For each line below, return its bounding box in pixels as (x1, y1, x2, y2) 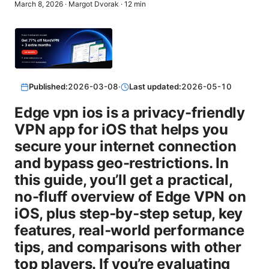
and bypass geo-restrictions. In (14, 154, 229, 172)
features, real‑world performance (14, 222, 244, 240)
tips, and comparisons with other (14, 238, 241, 256)
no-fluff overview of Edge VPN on (14, 188, 246, 206)
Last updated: (129, 82, 182, 92)
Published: (29, 82, 68, 92)
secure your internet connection (14, 138, 237, 156)
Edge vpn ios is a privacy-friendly (14, 104, 245, 122)
